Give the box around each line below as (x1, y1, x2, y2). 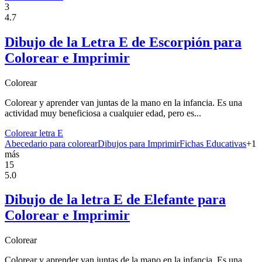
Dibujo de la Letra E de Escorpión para (5, 34, 242, 50)
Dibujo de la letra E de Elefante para (5, 192, 226, 208)
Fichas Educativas (180, 138, 246, 149)
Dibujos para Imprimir (98, 138, 180, 149)
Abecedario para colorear (5, 138, 98, 149)
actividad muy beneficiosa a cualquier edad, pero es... (5, 108, 201, 118)
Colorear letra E (5, 127, 63, 138)
